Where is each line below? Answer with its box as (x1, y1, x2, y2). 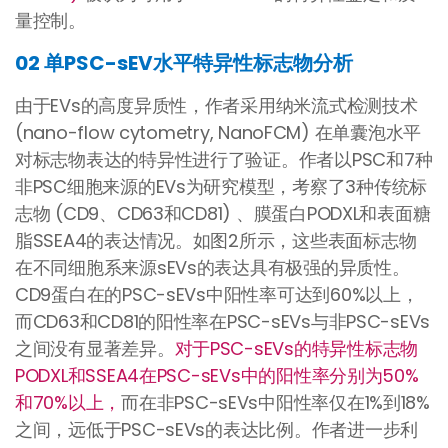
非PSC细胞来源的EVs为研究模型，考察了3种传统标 (15, 174, 427, 200)
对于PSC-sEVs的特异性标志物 (174, 336, 418, 362)
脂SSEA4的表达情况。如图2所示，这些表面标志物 (15, 228, 417, 254)
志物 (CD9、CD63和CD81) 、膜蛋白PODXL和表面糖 (15, 201, 431, 227)
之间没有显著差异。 (15, 336, 175, 362)
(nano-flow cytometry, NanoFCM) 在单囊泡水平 (15, 120, 422, 146)
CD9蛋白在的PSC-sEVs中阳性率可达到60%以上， (15, 282, 419, 308)
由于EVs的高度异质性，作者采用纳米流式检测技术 (15, 93, 418, 119)
